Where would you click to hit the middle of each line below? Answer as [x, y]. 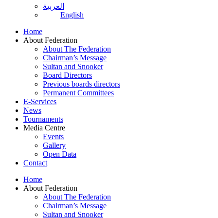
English [72, 15]
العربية [54, 6]
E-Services [40, 101]
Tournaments [43, 119]
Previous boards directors [82, 84]
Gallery [54, 145]
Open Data [60, 154]
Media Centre [44, 128]
